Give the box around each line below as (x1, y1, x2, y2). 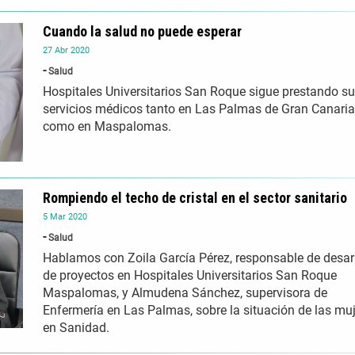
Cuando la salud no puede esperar (43, 23, 242, 40)
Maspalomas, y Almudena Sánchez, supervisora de (43, 285, 327, 301)
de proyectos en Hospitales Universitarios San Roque (43, 268, 337, 284)
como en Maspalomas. (43, 119, 171, 135)
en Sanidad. (43, 320, 109, 336)
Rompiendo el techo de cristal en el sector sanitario (43, 189, 347, 207)
